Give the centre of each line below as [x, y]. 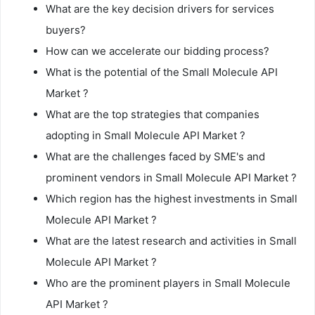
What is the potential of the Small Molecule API [162, 72]
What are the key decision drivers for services [160, 8]
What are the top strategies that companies [153, 114]
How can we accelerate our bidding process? [157, 51]
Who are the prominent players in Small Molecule [168, 283]
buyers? [66, 30]
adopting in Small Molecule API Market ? [146, 135]
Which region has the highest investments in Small [172, 198]
